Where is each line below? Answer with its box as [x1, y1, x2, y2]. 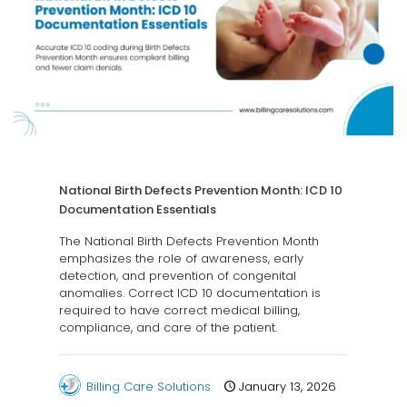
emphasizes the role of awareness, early [59, 250, 303, 268]
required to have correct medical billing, [59, 302, 300, 320]
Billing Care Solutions [86, 378, 211, 396]
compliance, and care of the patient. [59, 319, 277, 337]
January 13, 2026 [239, 378, 336, 396]
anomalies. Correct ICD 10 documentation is [59, 284, 321, 303]
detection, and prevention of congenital [59, 267, 296, 285]
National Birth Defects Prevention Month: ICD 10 [59, 182, 342, 200]
